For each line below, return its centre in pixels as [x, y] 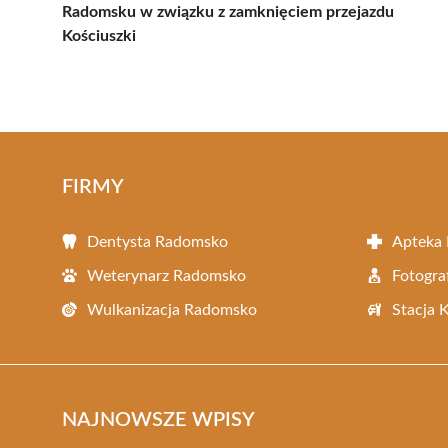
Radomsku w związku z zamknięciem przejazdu [228, 11]
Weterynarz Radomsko [166, 275]
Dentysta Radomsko [157, 241]
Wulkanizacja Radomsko [172, 309]
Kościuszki [99, 35]
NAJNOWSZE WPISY [158, 419]
